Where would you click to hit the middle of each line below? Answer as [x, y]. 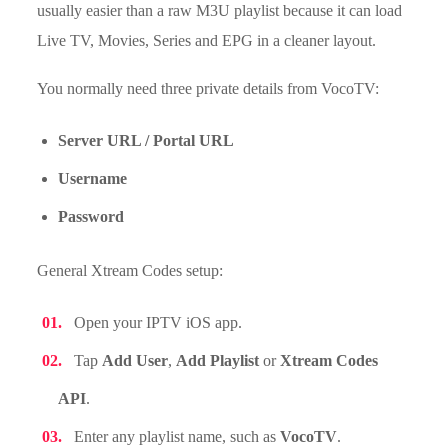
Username [93, 178]
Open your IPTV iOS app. [158, 322]
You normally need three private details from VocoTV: [208, 88]
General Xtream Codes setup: [130, 270]
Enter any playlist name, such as [177, 436]
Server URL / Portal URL [146, 140]
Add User [135, 360]
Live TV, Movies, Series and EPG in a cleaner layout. [207, 40]
